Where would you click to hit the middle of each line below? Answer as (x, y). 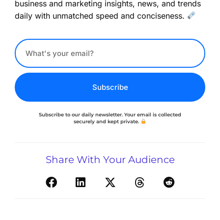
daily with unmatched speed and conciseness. (101, 15)
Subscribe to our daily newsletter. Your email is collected (110, 115)
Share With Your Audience (110, 159)
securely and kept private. (107, 122)
